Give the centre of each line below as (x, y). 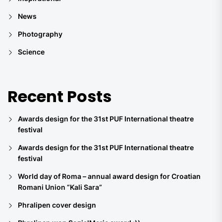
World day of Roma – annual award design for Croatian (109, 176)
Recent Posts (59, 96)
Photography (40, 34)
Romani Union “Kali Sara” (60, 187)
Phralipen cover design (57, 205)
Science (31, 52)
